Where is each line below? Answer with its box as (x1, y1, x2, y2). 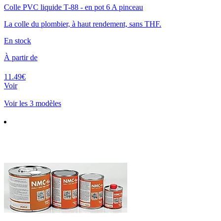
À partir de (4, 53, 37, 62)
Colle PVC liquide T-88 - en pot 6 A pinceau (4, 3, 143, 12)
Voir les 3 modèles (4, 99, 61, 108)
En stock (4, 37, 31, 45)
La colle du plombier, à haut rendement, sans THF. (4, 20, 161, 29)
